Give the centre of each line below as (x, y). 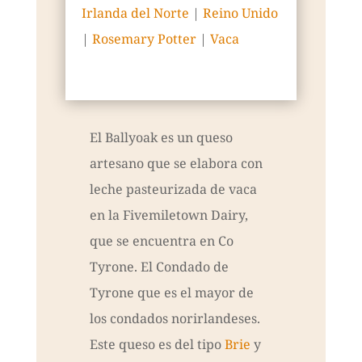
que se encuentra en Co (161, 241)
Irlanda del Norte (135, 13)
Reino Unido (240, 13)
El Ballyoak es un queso (161, 138)
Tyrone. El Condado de (159, 267)
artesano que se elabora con (176, 164)
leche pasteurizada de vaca (173, 189)
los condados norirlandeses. (175, 319)
